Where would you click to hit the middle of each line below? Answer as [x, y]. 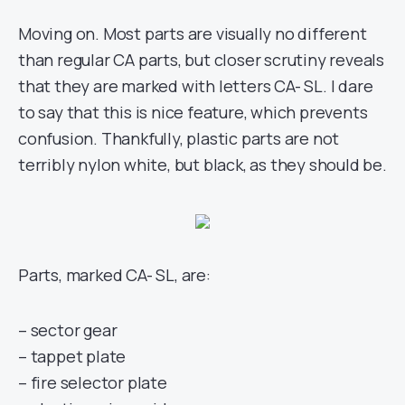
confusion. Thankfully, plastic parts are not [179, 138]
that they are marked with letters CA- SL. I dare [196, 86]
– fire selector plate [93, 382]
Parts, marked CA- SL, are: [114, 275]
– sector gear [68, 330]
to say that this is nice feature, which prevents [193, 112]
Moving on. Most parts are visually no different [193, 33]
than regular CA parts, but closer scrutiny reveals [201, 60]
